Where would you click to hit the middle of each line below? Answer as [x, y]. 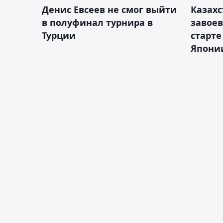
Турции [59, 35]
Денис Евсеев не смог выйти [109, 9]
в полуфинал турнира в [97, 22]
